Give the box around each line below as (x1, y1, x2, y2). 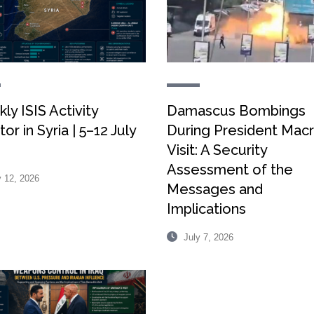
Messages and (167, 180, 264, 198)
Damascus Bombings (167, 102, 306, 119)
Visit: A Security (167, 141, 268, 158)
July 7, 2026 (181, 231, 234, 243)
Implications (167, 200, 247, 217)
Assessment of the (167, 161, 294, 178)
